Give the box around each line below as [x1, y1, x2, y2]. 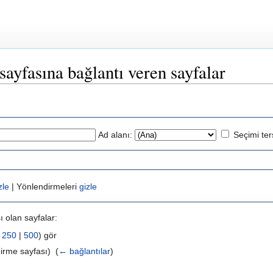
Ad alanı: [98, 129, 132, 140]
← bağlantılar [58, 246, 111, 257]
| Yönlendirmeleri [9, 182, 79, 192]
